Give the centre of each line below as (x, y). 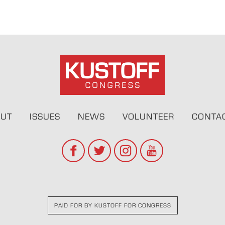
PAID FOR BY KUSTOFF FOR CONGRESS (113, 205)
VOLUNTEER (148, 116)
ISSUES (45, 116)
